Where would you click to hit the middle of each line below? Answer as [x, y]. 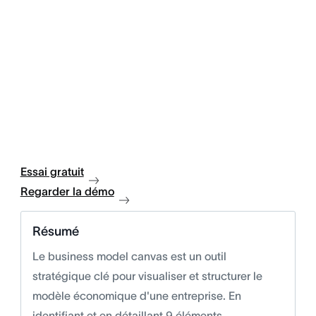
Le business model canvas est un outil [129, 256]
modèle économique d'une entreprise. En [136, 295]
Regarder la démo [67, 191]
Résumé [55, 231]
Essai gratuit [52, 171]
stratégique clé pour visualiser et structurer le [147, 275]
